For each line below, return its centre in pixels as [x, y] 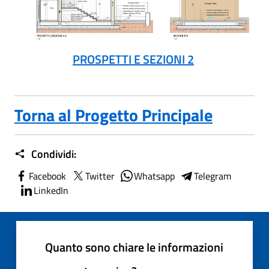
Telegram [213, 176]
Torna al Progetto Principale [113, 115]
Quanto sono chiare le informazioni [134, 247]
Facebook [47, 176]
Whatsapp [154, 176]
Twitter [100, 176]
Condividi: [53, 154]
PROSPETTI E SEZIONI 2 [133, 59]
